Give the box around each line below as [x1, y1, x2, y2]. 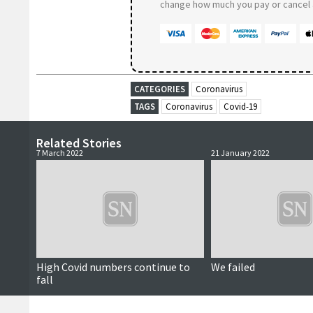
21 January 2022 [211, 147, 270, 158]
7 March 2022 [36, 147, 83, 158]
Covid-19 [224, 101, 257, 112]
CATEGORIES [134, 83, 185, 95]
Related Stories [36, 134, 122, 151]
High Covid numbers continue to [36, 260, 190, 274]
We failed [211, 260, 255, 274]
